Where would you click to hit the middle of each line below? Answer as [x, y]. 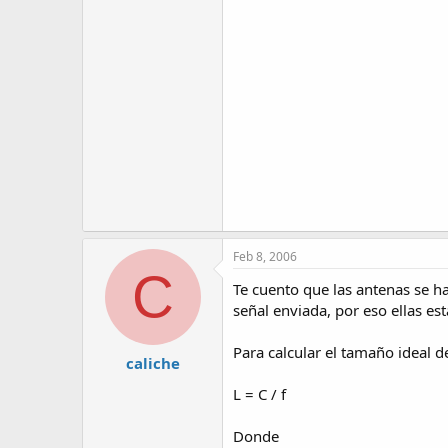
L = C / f [259, 394]
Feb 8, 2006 [265, 256]
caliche [152, 362]
